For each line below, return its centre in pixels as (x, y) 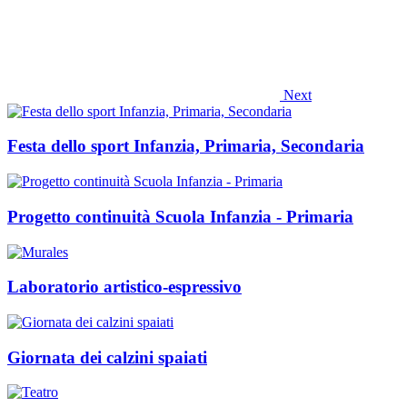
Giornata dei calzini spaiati (107, 357)
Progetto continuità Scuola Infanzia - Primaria (180, 216)
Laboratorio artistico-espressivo (124, 287)
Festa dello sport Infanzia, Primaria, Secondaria (186, 146)
